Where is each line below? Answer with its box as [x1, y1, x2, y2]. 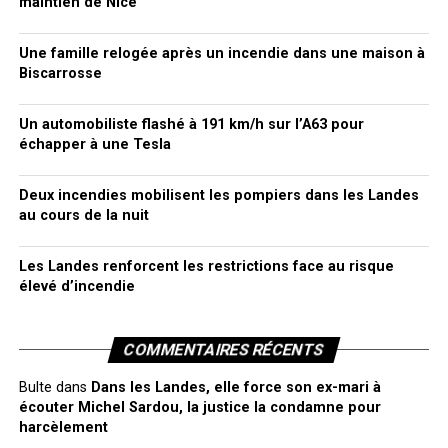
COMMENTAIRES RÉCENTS [121, 340, 327, 359]
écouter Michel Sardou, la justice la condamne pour [18, 399, 381, 416]
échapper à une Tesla [18, 136, 171, 153]
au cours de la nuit [18, 207, 149, 224]
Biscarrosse [18, 65, 102, 82]
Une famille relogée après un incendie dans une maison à [18, 45, 425, 62]
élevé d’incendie [18, 278, 135, 295]
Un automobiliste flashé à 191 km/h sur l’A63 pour [18, 116, 364, 133]
